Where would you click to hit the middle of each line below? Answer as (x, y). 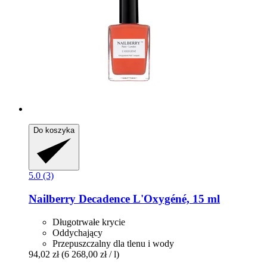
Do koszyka (54, 131)
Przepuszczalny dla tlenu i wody (113, 243)
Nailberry (52, 198)
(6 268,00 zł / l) (90, 254)
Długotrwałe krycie (89, 222)
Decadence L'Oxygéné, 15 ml (148, 198)
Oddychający (77, 232)
